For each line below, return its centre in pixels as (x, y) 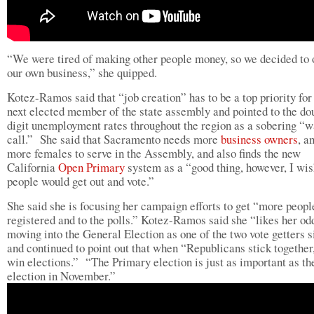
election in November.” (61, 276)
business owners (259, 139)
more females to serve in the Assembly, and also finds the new (154, 153)
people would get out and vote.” (81, 181)
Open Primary (91, 167)
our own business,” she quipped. (82, 73)
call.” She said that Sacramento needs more (114, 139)
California (33, 167)
